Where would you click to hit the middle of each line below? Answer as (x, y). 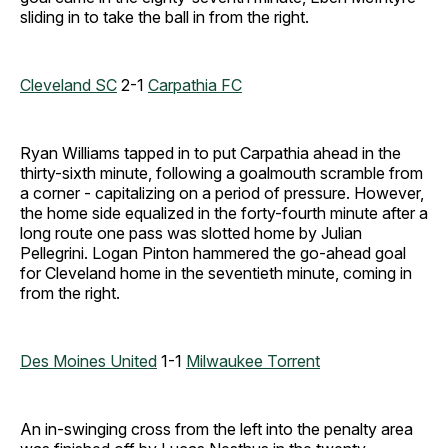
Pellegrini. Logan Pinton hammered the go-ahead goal (213, 253)
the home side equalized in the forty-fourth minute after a (224, 213)
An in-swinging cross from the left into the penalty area (216, 429)
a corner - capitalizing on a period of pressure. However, (222, 193)
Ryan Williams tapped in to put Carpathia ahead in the (210, 153)
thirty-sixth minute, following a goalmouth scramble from (221, 173)
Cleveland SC (68, 85)
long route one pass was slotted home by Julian (191, 233)
